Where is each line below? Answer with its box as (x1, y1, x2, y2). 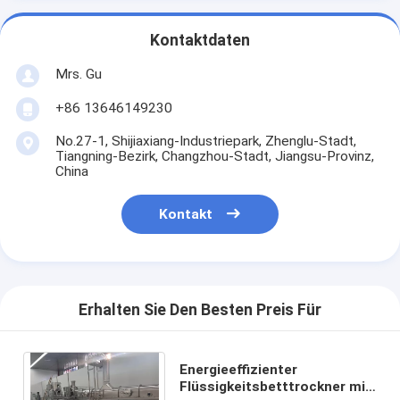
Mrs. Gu (54, 65, 102, 82)
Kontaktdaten (150, 31, 250, 50)
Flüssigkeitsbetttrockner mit (179, 378, 371, 395)
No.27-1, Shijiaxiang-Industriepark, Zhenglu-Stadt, (54, 132, 356, 149)
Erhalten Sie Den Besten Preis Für (79, 301, 321, 320)
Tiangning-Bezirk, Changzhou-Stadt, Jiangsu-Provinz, (54, 147, 374, 164)
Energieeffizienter (179, 361, 297, 378)
